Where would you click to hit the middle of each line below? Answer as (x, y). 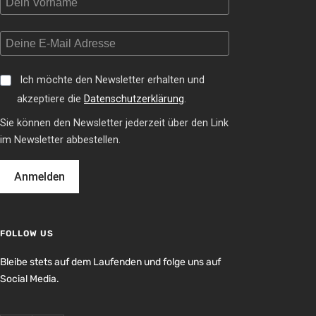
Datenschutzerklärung (134, 99)
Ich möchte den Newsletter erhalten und (112, 80)
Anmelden (39, 176)
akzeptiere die (50, 99)
